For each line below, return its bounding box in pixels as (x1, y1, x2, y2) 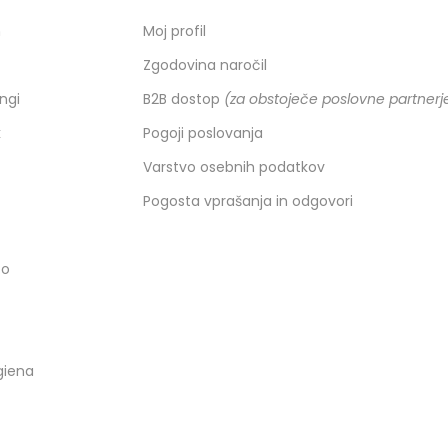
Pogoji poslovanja (142, 123, 263, 144)
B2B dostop (142, 89, 224, 110)
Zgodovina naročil (142, 55, 267, 76)
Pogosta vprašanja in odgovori (142, 191, 353, 212)
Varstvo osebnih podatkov (142, 157, 325, 178)
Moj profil (142, 21, 206, 42)
